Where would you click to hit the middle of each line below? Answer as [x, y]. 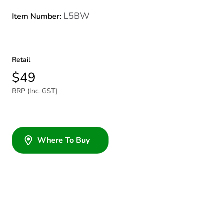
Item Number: [38, 16]
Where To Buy [63, 140]
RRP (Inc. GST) [35, 91]
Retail [21, 60]
